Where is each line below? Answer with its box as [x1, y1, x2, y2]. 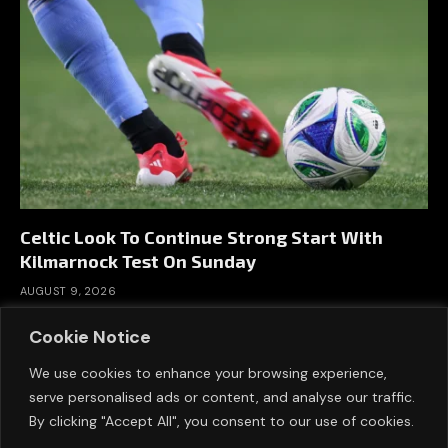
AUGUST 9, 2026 [20, 283, 117, 298]
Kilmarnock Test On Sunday [20, 249, 256, 272]
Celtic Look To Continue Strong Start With [20, 225, 383, 248]
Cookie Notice [29, 324, 151, 349]
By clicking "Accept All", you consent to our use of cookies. [29, 411, 414, 430]
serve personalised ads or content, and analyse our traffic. [29, 387, 415, 406]
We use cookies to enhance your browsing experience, [29, 363, 387, 382]
